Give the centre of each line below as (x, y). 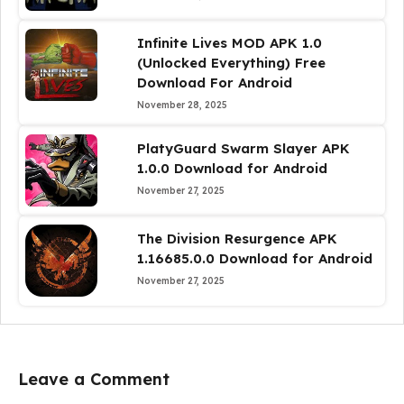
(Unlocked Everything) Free (231, 63)
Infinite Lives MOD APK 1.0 (229, 43)
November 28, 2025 (182, 105)
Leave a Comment (94, 379)
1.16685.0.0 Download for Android (254, 258)
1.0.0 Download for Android (232, 168)
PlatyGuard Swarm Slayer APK (243, 148)
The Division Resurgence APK (237, 239)
